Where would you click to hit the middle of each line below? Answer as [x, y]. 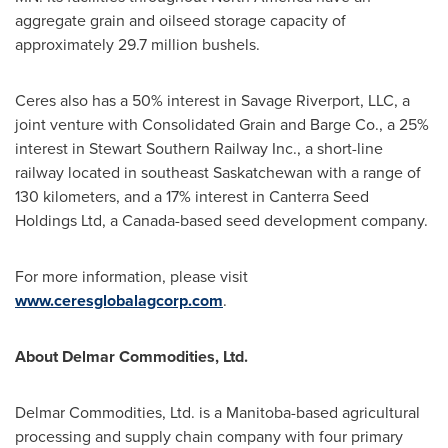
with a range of [367, 172]
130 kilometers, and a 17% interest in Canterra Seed [192, 196]
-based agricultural [355, 412]
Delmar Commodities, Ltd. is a [120, 412]
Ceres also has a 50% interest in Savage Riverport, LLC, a [212, 100]
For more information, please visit [131, 276]
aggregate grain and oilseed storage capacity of [180, 20]
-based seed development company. [301, 220]
